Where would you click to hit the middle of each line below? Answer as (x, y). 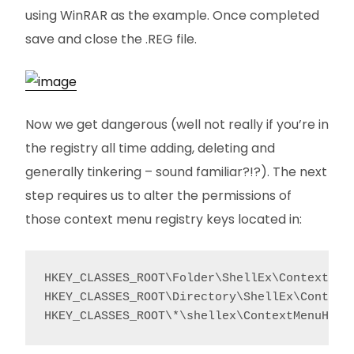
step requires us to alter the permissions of (158, 196)
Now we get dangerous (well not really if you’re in (177, 124)
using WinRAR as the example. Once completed (172, 15)
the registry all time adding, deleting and (150, 148)
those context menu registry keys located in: (164, 219)
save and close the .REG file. (111, 39)
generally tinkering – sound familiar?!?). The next (176, 172)
